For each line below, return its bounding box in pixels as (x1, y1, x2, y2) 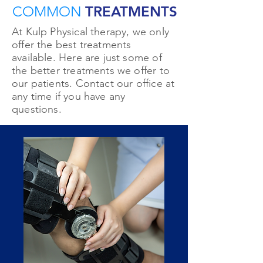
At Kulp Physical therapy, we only (12, 25, 169, 38)
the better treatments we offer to (12, 64, 170, 77)
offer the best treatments (12, 38, 131, 51)
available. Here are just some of (12, 51, 162, 64)
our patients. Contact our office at (12, 77, 175, 90)
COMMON (12, 3, 85, 20)
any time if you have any (12, 90, 126, 103)
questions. (12, 103, 62, 116)
